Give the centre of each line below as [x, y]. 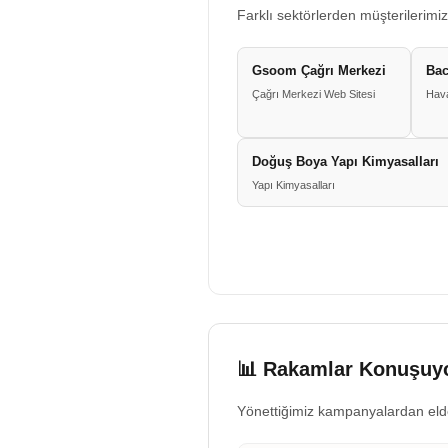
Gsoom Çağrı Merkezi [319, 70]
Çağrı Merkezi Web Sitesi [313, 94]
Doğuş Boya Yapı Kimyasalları [345, 161]
